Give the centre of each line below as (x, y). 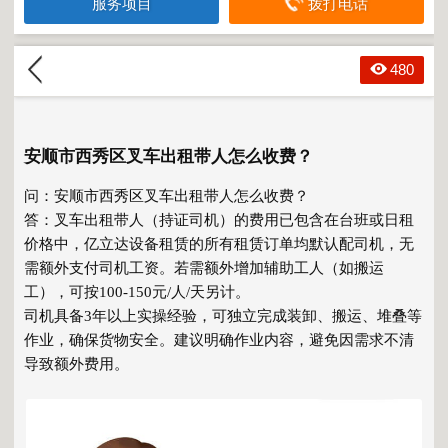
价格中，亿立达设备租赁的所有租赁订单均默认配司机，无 (219, 244)
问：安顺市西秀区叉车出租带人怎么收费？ (170, 196)
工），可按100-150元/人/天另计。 (141, 292)
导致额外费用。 (76, 364)
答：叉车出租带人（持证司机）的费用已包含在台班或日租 (219, 220)
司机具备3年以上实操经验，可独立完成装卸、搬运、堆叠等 (223, 316)
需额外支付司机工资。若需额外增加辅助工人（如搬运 (204, 268)
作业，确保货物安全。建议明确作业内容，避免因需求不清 (219, 340)
